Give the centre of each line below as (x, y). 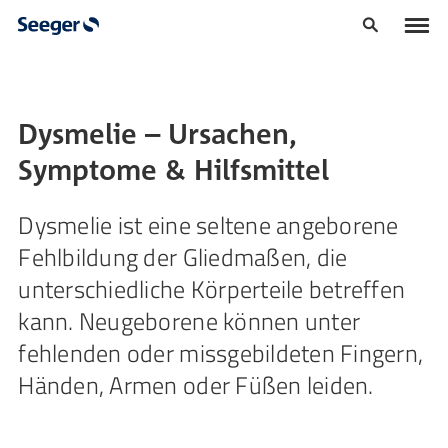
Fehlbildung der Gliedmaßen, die (183, 257)
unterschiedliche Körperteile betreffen (212, 289)
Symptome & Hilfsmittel (174, 169)
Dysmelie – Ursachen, (158, 133)
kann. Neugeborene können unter (189, 321)
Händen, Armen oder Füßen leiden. (196, 385)
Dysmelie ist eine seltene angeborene (208, 225)
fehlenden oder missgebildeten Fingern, (221, 353)
